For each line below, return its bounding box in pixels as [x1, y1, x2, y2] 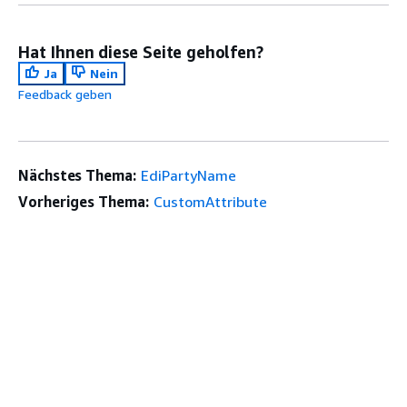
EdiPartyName [140, 166, 236, 184]
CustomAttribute [153, 193, 267, 211]
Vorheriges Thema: [18, 193, 149, 211]
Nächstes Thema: [18, 166, 136, 184]
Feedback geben [18, 86, 112, 102]
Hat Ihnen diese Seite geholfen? [18, 42, 263, 62]
